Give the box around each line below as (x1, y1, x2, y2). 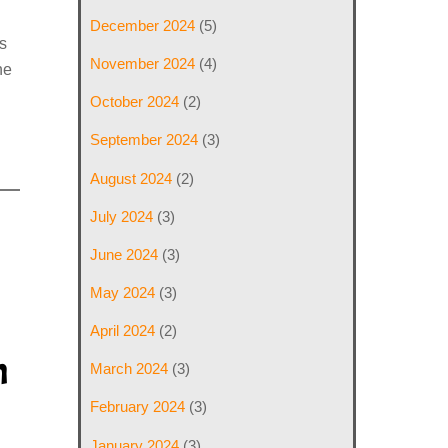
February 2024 (90, 398, 186, 416)
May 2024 (90, 283, 156, 301)
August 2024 (90, 169, 173, 187)
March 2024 (90, 360, 169, 378)
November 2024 (90, 55, 196, 73)
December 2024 (90, 16, 196, 34)
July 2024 (90, 207, 154, 225)
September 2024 (90, 131, 199, 149)
